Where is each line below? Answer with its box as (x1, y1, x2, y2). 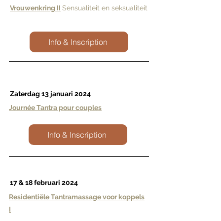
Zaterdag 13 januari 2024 (10, 89, 91, 98)
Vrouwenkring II (10, 3, 61, 12)
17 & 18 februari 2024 (10, 178, 78, 186)
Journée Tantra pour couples (9, 103, 102, 111)
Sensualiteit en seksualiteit (62, 3, 147, 12)
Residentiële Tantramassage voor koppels (9, 192, 145, 201)
